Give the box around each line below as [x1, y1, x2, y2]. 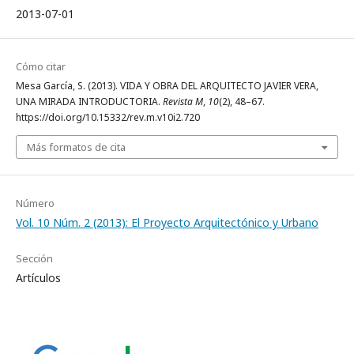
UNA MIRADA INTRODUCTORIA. [16, 94, 163, 108]
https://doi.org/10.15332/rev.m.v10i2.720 [16, 110, 200, 124]
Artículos [16, 269, 61, 285]
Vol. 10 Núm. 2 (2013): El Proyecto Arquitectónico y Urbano [16, 214, 318, 230]
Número [16, 195, 55, 210]
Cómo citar [16, 58, 66, 73]
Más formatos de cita [27, 139, 126, 154]
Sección [16, 250, 53, 265]
